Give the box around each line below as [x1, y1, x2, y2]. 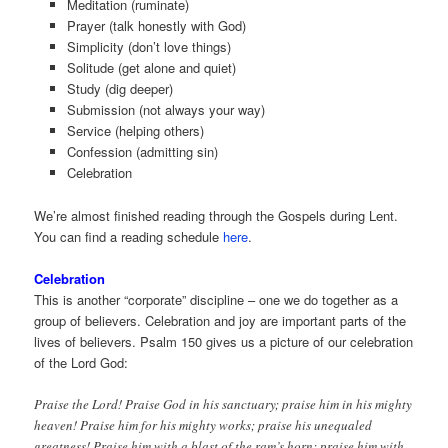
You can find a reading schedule [34, 226, 224, 246]
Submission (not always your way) [66, 100, 265, 120]
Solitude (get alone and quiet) [66, 58, 236, 78]
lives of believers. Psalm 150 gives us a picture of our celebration [34, 331, 414, 351]
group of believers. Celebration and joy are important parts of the [34, 310, 407, 330]
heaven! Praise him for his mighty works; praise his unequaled [34, 415, 373, 434]
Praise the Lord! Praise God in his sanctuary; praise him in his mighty [34, 394, 413, 413]
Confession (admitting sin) [66, 142, 218, 162]
